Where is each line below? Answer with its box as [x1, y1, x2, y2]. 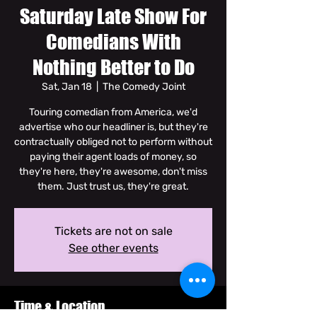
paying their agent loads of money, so [30, 151, 197, 163]
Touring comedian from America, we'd [29, 106, 197, 118]
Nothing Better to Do [32, 55, 195, 79]
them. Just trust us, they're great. [38, 180, 189, 192]
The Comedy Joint [102, 81, 185, 93]
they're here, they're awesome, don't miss [19, 166, 207, 178]
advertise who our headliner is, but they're [18, 121, 208, 133]
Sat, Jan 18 [41, 81, 92, 93]
